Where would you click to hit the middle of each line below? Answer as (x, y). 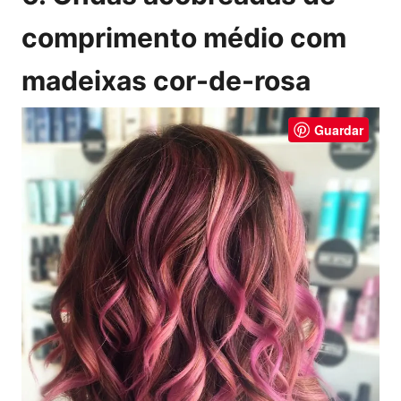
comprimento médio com (184, 37)
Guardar (339, 129)
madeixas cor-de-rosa (166, 80)
